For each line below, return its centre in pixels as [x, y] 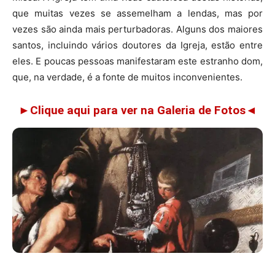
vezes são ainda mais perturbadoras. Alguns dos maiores [137, 29]
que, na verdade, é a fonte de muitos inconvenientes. [127, 77]
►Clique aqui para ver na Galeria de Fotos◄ [137, 110]
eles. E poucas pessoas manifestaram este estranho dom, [137, 61]
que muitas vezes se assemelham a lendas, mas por [137, 13]
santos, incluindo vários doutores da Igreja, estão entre [137, 45]
